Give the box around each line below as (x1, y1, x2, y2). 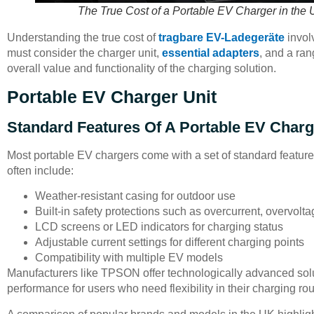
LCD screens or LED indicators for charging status (35, 221, 283, 233)
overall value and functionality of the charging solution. (7, 62, 276, 74)
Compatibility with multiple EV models (35, 252, 223, 264)
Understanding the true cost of (7, 31, 158, 43)
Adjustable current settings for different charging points (35, 236, 304, 249)
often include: (7, 164, 74, 177)
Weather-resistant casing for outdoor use (35, 190, 235, 203)
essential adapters (162, 46, 259, 59)
